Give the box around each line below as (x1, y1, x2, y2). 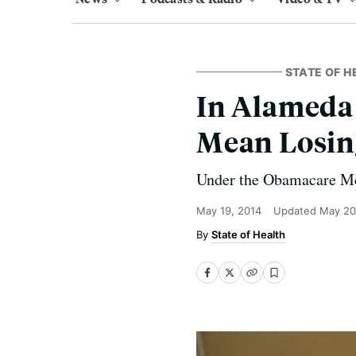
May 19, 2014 (196, 204, 261, 217)
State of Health (211, 228, 285, 241)
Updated (273, 204, 319, 217)
